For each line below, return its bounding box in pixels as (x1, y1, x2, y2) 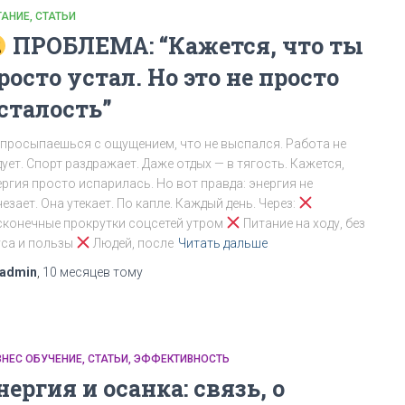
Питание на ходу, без (240, 216, 365, 231)
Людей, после (89, 236, 174, 250)
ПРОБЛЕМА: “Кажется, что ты (6, 31, 363, 61)
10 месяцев (42, 265, 110, 279)
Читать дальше (177, 236, 268, 250)
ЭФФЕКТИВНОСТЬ (134, 353, 230, 365)
